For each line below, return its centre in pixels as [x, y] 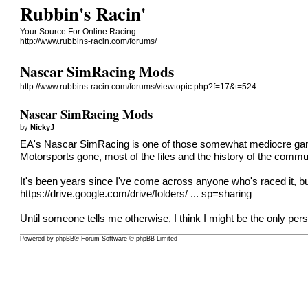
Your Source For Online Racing [78, 32]
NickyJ [43, 127]
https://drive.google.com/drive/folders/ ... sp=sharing [136, 194]
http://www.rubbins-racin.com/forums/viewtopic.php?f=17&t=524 [139, 87]
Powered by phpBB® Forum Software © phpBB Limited [99, 239]
